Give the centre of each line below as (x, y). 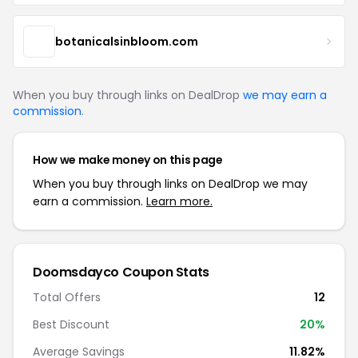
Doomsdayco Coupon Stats (121, 272)
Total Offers (67, 297)
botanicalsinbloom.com (127, 41)
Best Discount (71, 324)
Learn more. (179, 201)
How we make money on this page (128, 160)
